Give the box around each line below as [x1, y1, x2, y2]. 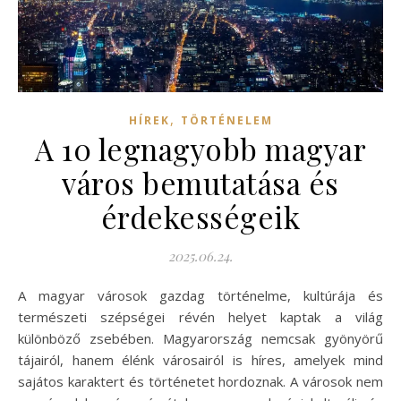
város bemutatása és [62, 162, 339, 202]
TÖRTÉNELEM [180, 112, 273, 128]
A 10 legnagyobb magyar [35, 128, 366, 168]
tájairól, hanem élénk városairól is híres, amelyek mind [18, 350, 383, 369]
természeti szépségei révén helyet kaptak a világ [18, 307, 383, 326]
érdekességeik [100, 196, 301, 236]
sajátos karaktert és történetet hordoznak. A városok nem [18, 371, 383, 390]
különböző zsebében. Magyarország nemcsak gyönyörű [18, 328, 383, 347]
